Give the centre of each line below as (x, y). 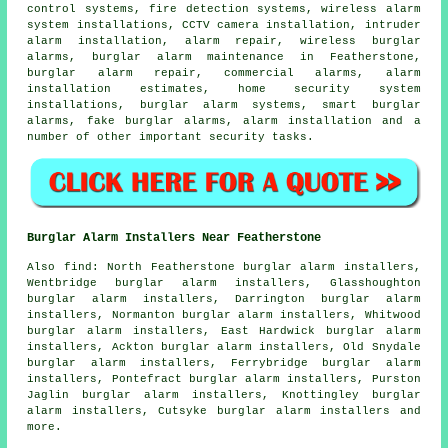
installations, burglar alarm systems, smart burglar (224, 104)
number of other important (118, 136)
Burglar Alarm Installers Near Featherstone (174, 238)
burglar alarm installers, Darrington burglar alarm (224, 299)
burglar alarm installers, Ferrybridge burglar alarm (224, 363)
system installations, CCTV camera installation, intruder (224, 24)
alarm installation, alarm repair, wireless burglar (224, 40)
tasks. (290, 136)
